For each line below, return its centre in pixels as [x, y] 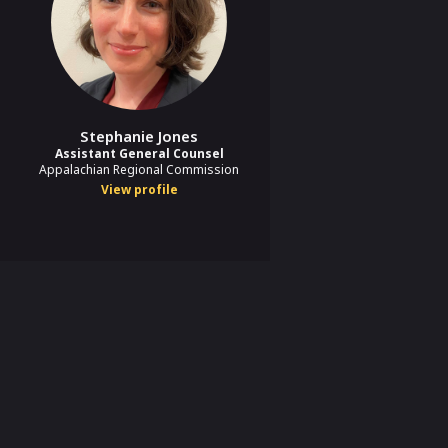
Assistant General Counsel [139, 153]
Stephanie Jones [139, 135]
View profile [139, 189]
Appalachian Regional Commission [139, 169]
